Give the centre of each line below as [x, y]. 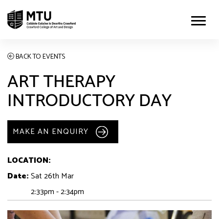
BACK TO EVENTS [40, 57]
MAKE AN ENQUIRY [51, 132]
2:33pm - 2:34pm [46, 192]
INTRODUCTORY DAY [89, 101]
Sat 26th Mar [52, 176]
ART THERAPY [61, 82]
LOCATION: [29, 161]
